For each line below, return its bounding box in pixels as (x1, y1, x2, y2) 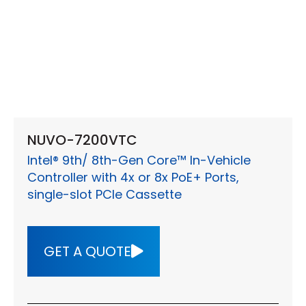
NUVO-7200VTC (27, 130, 137, 150)
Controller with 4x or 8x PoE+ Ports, (27, 169, 239, 186)
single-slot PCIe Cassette (27, 186, 182, 204)
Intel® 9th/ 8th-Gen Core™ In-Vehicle (27, 152, 251, 169)
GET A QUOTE (44, 242, 131, 262)
